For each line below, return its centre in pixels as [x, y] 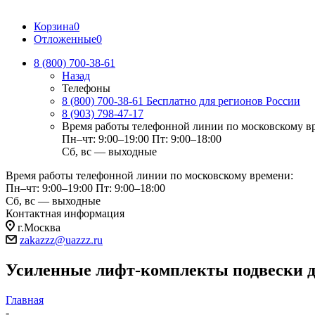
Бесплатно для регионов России [223, 101]
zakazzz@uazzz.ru [61, 240]
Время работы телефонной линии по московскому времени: [149, 175]
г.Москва [39, 227]
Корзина [54, 26]
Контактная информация [65, 213]
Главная [25, 300]
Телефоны [86, 88]
